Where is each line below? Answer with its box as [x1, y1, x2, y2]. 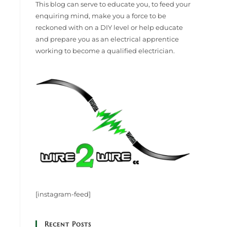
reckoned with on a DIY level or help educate [35, 23, 183, 31]
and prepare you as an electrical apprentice [35, 35, 179, 43]
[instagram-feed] [35, 190, 91, 198]
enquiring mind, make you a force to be [35, 12, 166, 20]
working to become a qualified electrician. [35, 47, 175, 55]
